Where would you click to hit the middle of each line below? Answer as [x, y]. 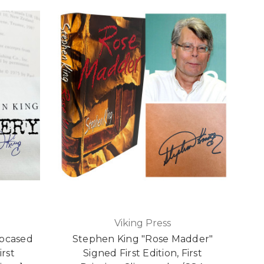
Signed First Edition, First [143, 253]
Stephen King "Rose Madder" [143, 239]
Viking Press [143, 223]
